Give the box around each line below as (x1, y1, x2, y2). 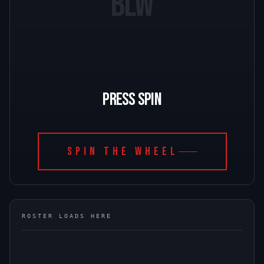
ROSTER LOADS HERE (22, 213, 112, 219)
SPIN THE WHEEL (67, 144, 179, 159)
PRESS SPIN (103, 89, 161, 110)
